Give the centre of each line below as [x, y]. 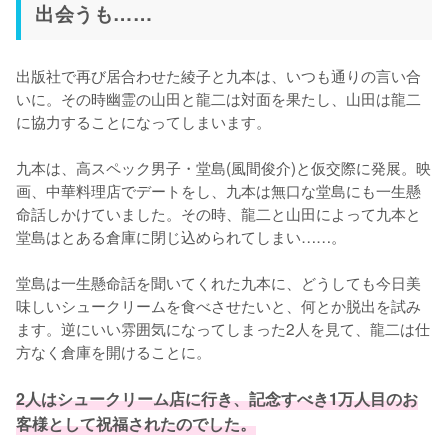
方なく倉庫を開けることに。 [113, 351]
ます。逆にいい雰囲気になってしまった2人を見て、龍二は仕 [223, 328]
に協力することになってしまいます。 [143, 121]
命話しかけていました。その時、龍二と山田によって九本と [218, 213]
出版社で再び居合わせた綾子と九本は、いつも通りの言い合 [218, 75]
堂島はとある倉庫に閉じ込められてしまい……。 [181, 236]
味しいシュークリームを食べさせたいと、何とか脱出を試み [218, 305]
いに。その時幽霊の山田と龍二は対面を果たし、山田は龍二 [218, 98]
